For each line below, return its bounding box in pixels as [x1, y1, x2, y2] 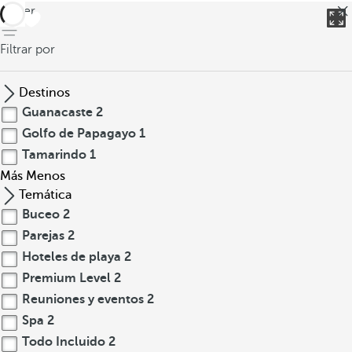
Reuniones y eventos [19, 292, 147, 306]
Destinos [19, 86, 70, 100]
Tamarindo [19, 148, 90, 162]
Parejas [19, 229, 68, 243]
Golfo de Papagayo [19, 126, 139, 141]
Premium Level [19, 271, 114, 285]
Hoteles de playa [19, 250, 124, 264]
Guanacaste [19, 105, 96, 119]
